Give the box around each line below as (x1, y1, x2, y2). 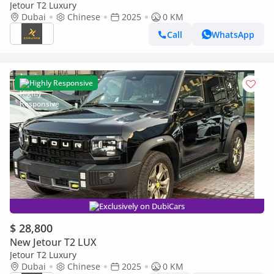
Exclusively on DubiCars (99, 201, 185, 212)
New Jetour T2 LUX (10, 235, 97, 249)
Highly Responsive (29, 78, 93, 88)
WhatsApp (212, 28, 254, 40)
